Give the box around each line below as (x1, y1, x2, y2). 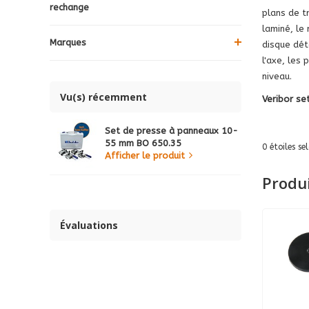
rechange (50, 1, 89, 12)
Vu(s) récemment (60, 90, 147, 103)
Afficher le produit (105, 150, 185, 161)
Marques (50, 37, 86, 48)
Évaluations (60, 218, 118, 232)
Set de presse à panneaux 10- (105, 125, 238, 136)
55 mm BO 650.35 (105, 137, 181, 148)
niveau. (261, 70, 292, 81)
